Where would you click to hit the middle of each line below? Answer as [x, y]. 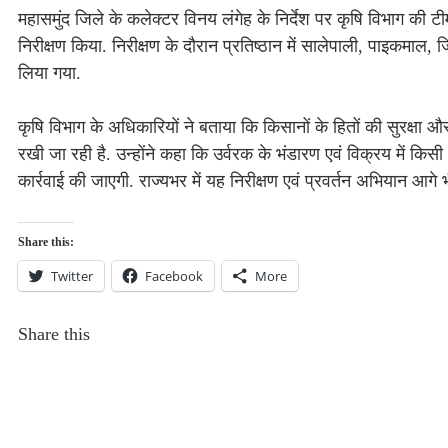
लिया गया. [49, 72]
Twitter [72, 275]
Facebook [174, 275]
